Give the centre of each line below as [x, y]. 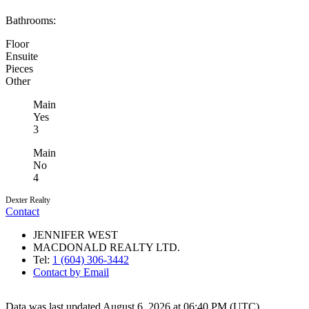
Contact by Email [71, 272]
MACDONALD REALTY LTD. [107, 247]
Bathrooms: [31, 20]
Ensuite [22, 56]
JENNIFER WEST [76, 235]
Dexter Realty [28, 200]
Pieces [19, 68]
